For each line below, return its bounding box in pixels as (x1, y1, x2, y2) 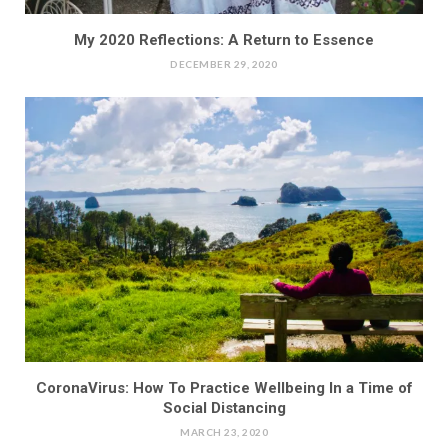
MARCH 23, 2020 (180, 426, 268, 438)
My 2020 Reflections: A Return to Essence (74, 30, 374, 49)
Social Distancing (162, 399, 286, 417)
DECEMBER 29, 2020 (170, 57, 278, 70)
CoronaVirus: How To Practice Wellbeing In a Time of (35, 379, 413, 397)
